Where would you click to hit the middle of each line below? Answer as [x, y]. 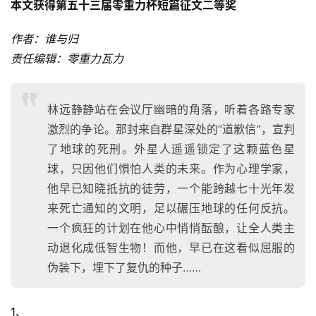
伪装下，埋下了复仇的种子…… [124, 268]
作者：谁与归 [44, 39]
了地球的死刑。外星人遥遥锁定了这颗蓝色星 [171, 149]
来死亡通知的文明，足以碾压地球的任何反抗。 [171, 208]
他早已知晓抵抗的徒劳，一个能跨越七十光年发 [171, 189]
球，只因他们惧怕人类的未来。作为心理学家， [171, 169]
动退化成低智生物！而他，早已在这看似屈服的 [171, 248]
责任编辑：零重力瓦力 [67, 59]
